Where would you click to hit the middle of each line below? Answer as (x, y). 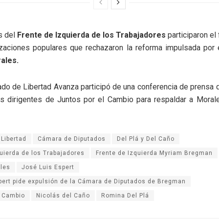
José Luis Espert (48, 167)
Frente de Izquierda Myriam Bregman (154, 153)
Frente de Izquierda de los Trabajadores (91, 35)
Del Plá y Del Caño (146, 139)
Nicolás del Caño (63, 196)
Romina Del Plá (125, 196)
